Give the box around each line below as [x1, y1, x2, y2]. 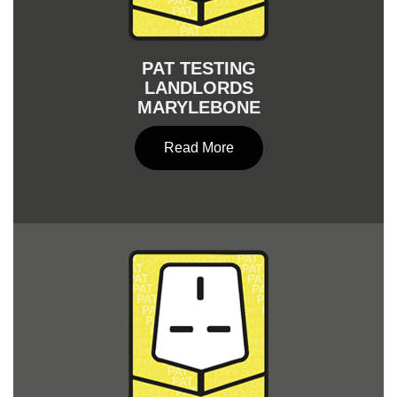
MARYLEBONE [136, 97, 261, 117]
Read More [163, 140, 234, 155]
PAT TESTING [141, 58, 256, 78]
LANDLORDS [144, 78, 253, 97]
